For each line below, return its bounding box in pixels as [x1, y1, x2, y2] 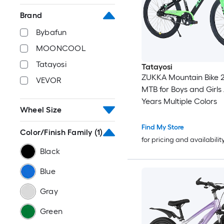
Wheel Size [20, 105, 62, 114]
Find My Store [141, 123, 184, 132]
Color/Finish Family [20, 127, 92, 137]
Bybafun [36, 27, 67, 37]
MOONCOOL [36, 43, 86, 53]
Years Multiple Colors [141, 96, 217, 106]
